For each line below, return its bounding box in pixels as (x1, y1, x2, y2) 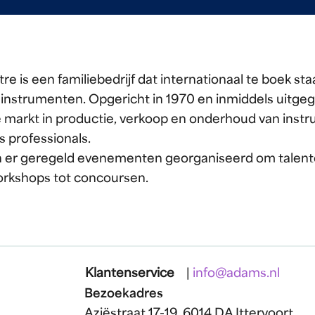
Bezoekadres (84, 288, 163, 300)
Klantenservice (85, 267, 174, 280)
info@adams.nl (193, 267, 280, 280)
